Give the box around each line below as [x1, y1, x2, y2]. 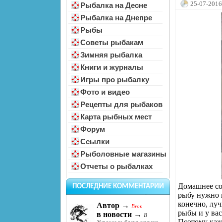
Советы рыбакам [80, 38, 143, 47]
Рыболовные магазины [80, 150, 166, 158]
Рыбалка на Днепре [80, 13, 152, 22]
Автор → [97, 201, 129, 210]
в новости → [97, 210, 142, 219]
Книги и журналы [80, 63, 143, 71]
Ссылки [80, 137, 110, 146]
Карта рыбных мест [80, 112, 152, 121]
